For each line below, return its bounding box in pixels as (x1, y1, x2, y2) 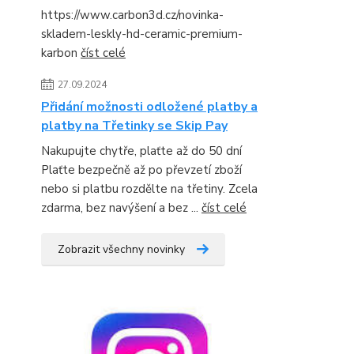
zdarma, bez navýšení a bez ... (41, 200, 201, 216)
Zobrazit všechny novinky (58, 242, 185, 257)
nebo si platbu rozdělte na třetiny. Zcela (41, 181, 258, 197)
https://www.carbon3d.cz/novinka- (41, 7, 224, 23)
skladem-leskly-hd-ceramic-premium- (41, 26, 243, 42)
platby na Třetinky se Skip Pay (41, 117, 228, 134)
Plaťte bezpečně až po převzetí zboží (41, 162, 242, 178)
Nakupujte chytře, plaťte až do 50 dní (41, 143, 242, 159)
